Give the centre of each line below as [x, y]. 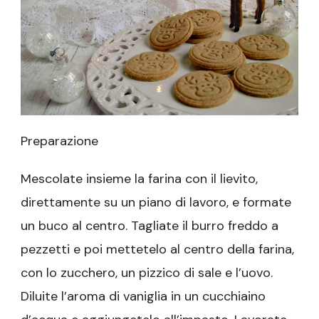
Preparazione [59, 141]
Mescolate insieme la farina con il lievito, [139, 178]
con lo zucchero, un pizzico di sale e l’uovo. [147, 272]
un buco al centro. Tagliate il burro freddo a [150, 225]
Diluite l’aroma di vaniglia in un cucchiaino [143, 296]
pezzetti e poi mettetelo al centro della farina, [157, 249]
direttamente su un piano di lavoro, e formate [156, 202]
